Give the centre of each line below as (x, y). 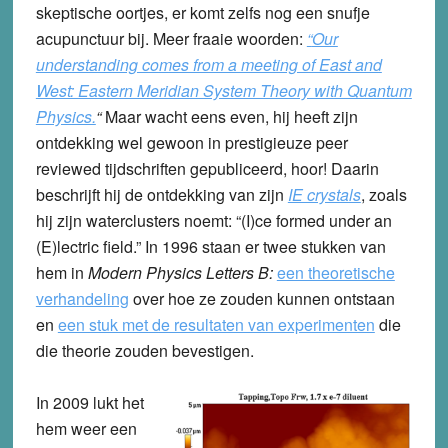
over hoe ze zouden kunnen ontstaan (261, 298)
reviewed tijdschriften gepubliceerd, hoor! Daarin (207, 168)
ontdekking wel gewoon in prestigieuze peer (191, 142)
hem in (61, 272)
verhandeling (82, 298)
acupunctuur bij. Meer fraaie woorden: (169, 38)
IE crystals (324, 194)
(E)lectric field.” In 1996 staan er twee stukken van (210, 246)
